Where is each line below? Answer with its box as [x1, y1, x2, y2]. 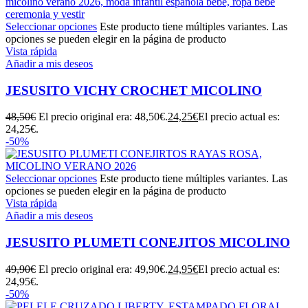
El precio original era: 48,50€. [38, 111, 168, 123]
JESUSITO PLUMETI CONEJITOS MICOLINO [5, 235, 290, 250]
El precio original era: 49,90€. [38, 263, 168, 275]
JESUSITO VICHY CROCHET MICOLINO [5, 82, 262, 98]
